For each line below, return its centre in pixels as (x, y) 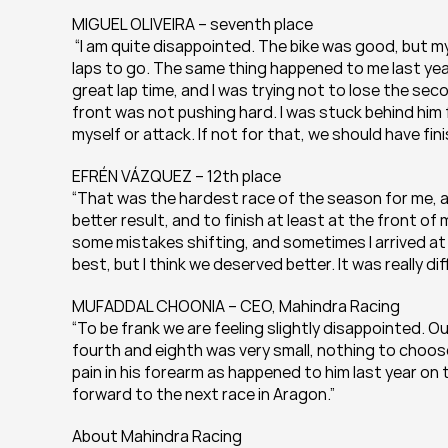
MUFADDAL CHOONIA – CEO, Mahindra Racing (236, 306)
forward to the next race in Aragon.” (203, 394)
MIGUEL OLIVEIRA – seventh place (192, 24)
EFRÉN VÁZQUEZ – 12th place (176, 176)
